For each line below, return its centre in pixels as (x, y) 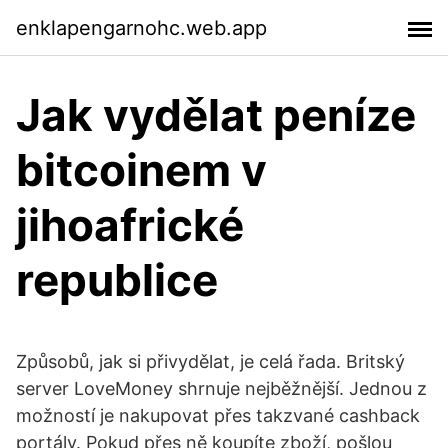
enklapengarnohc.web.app (141, 27)
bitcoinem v (141, 170)
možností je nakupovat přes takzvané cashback (218, 415)
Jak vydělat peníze (216, 115)
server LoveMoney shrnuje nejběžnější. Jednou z (221, 388)
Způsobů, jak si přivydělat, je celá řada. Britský (210, 361)
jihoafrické (130, 225)
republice (117, 280)
